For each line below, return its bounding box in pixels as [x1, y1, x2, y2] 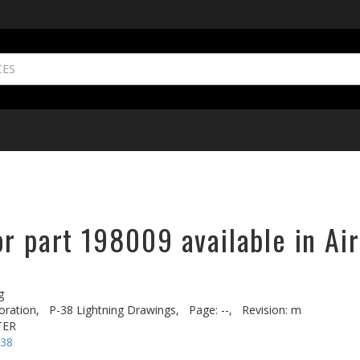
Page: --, [189, 302, 232, 317]
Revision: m [242, 302, 301, 317]
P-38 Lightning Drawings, [49, 302, 179, 317]
